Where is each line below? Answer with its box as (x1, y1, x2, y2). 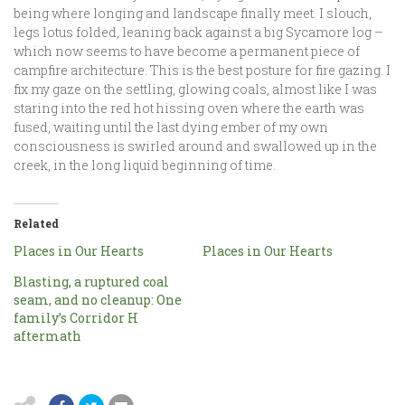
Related (14, 216, 59, 231)
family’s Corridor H (14, 309, 138, 326)
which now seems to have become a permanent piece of (14, 42, 360, 60)
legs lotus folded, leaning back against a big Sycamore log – (14, 24, 383, 41)
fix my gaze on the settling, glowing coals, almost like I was (14, 80, 377, 98)
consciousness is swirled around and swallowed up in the (14, 137, 377, 155)
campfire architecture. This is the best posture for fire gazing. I (14, 61, 391, 79)
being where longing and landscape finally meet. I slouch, (14, 5, 372, 22)
